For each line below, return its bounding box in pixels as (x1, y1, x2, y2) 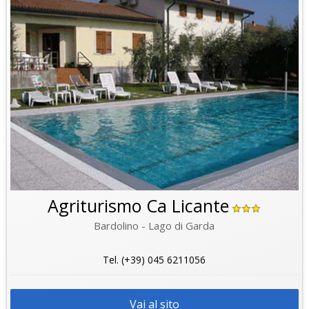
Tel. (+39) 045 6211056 (103, 252, 206, 266)
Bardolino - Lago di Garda (94, 218, 215, 232)
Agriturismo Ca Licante (48, 193, 230, 217)
